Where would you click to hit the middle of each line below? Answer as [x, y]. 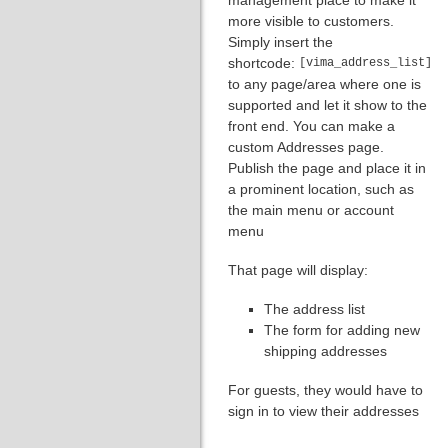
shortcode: [263, 62]
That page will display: [298, 269]
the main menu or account [311, 209]
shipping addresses [325, 350]
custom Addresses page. [306, 146]
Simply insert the [280, 41]
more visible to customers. [311, 20]
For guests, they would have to [325, 389]
